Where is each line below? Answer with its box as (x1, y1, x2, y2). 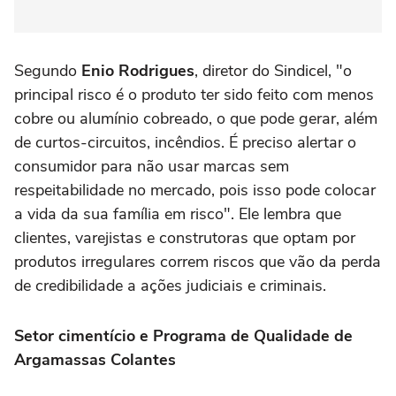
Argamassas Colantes (14, 349, 176, 371)
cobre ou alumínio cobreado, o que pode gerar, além (14, 108, 377, 130)
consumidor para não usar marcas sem (14, 156, 289, 178)
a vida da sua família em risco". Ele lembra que (14, 203, 341, 225)
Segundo (14, 60, 81, 82)
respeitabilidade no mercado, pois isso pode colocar (14, 179, 376, 202)
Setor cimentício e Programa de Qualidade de (14, 325, 353, 347)
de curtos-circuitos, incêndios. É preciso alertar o (14, 132, 356, 154)
